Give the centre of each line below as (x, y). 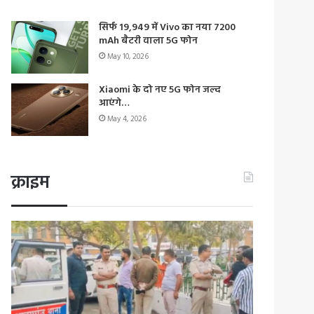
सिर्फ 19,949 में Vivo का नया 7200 (168, 27)
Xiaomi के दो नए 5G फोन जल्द (160, 90)
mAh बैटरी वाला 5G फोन (149, 41)
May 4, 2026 (127, 119)
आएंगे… (115, 103)
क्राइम (30, 183)
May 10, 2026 (128, 56)
